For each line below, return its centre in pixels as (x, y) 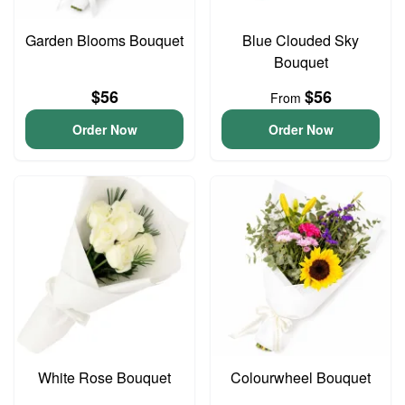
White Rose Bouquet (104, 377)
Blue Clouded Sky (301, 40)
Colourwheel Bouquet (301, 377)
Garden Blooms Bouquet (104, 40)
